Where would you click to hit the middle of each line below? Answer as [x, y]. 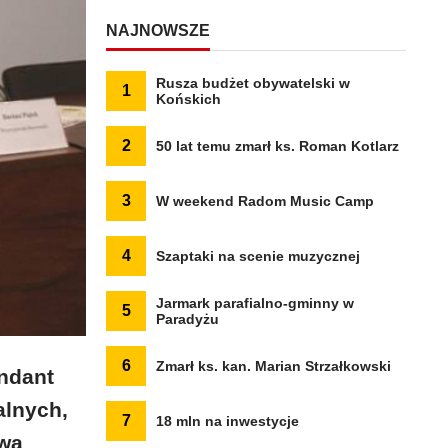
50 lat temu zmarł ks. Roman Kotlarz [277, 146]
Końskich [188, 99]
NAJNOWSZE [158, 30]
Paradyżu [187, 319]
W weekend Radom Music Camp [265, 201]
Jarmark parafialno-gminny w [255, 303]
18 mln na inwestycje [227, 421]
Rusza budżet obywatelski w [253, 83]
